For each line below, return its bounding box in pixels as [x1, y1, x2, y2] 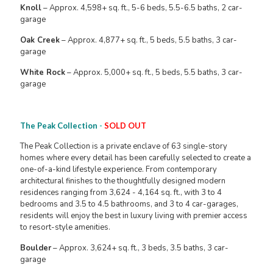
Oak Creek [20, 35, 60, 46]
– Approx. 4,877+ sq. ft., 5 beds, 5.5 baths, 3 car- [60, 35, 237, 46]
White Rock [20, 67, 65, 79]
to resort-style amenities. [20, 222, 112, 233]
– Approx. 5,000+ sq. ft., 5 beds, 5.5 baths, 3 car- [65, 67, 243, 79]
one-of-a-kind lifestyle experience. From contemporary [20, 164, 217, 175]
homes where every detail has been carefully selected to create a [20, 152, 251, 164]
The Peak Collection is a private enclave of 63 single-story [20, 141, 227, 152]
